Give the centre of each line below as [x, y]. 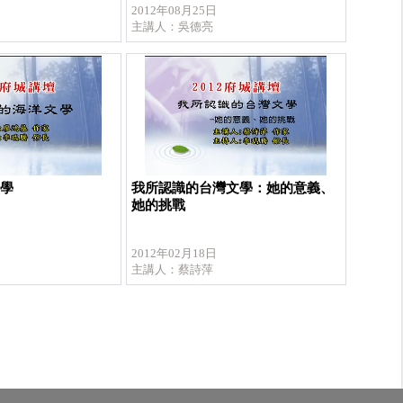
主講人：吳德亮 [172, 27]
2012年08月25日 [174, 10]
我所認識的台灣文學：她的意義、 [232, 188]
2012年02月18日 [174, 253]
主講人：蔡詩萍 [172, 269]
